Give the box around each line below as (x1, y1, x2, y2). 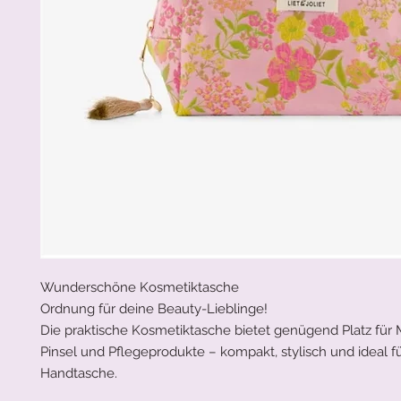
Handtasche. (40, 364, 117, 381)
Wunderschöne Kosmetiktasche (40, 278, 239, 295)
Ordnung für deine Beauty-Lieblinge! (40, 300, 268, 317)
